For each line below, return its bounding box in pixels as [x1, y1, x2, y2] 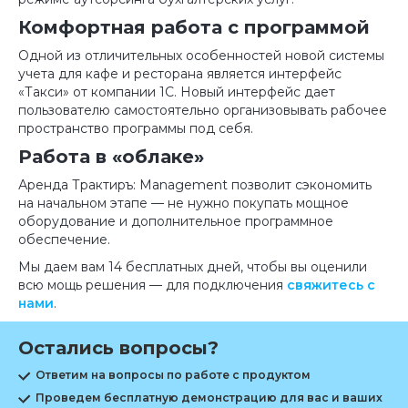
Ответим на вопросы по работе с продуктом [36, 368, 311, 382]
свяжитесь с [287, 277, 375, 293]
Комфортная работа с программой [18, 16, 370, 38]
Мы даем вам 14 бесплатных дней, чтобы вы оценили [18, 259, 367, 275]
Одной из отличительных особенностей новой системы [18, 47, 384, 64]
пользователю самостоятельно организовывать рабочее [18, 102, 387, 118]
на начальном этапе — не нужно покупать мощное [18, 195, 349, 211]
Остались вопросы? [18, 337, 219, 359]
